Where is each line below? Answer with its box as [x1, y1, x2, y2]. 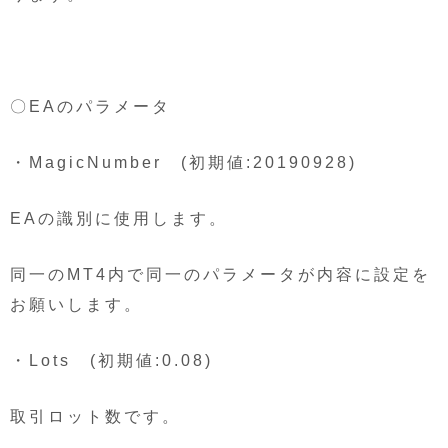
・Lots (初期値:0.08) [10, 351, 213, 369]
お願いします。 [10, 295, 143, 313]
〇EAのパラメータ [10, 97, 171, 115]
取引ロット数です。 [10, 407, 181, 425]
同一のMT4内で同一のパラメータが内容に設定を [10, 265, 431, 283]
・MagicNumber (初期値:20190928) [10, 153, 357, 171]
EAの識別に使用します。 [10, 209, 228, 227]
